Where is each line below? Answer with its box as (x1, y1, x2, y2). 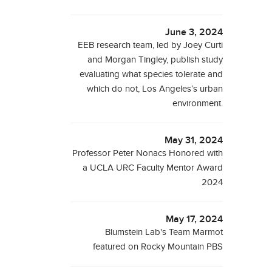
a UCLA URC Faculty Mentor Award (83, 163, 223, 172)
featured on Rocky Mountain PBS (93, 242, 223, 251)
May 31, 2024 (165, 135, 223, 146)
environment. (172, 98, 223, 108)
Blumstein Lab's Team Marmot (105, 227, 223, 237)
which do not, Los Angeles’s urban (87, 84, 223, 93)
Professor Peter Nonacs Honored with (72, 148, 223, 158)
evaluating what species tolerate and (80, 69, 223, 79)
